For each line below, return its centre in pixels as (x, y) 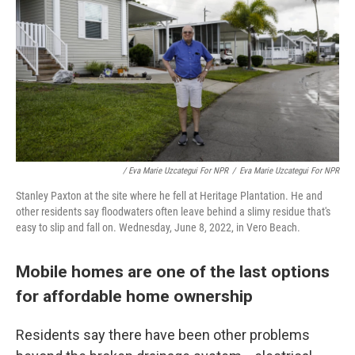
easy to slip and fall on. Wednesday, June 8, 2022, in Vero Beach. (158, 227)
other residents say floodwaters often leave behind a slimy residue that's (173, 211)
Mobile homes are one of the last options (173, 271)
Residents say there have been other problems (163, 334)
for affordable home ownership (134, 296)
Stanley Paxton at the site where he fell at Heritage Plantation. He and (169, 195)
